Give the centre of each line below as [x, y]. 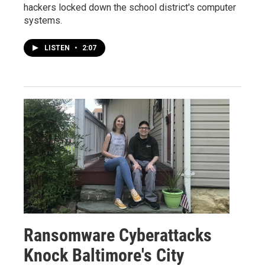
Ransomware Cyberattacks [118, 235]
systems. [43, 20]
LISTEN [58, 48]
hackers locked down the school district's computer [130, 7]
